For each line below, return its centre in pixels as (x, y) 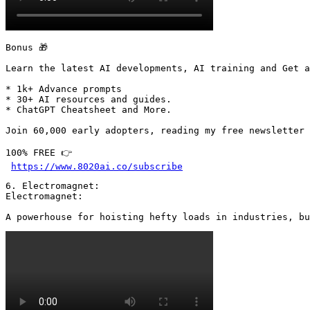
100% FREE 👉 (39, 152)
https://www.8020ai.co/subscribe (97, 166)
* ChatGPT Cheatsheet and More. (89, 109)
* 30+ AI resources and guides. (89, 99)
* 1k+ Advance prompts (64, 89)
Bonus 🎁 (27, 47)
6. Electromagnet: (53, 185)
